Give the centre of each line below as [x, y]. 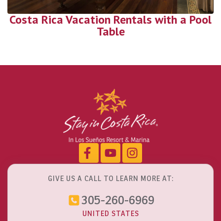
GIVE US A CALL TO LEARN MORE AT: [110, 178]
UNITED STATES [110, 213]
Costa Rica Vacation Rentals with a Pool [110, 20]
